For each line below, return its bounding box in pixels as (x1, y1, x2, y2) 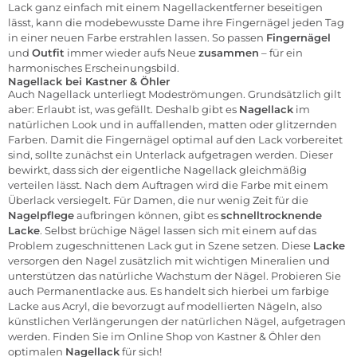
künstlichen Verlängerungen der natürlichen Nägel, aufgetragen (8, 314, 346, 328)
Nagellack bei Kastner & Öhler (8, 74, 170, 88)
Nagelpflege (8, 208, 74, 222)
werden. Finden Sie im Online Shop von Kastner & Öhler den (8, 329, 321, 343)
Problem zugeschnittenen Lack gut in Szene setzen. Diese (8, 238, 313, 252)
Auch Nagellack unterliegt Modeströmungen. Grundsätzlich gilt (8, 87, 341, 100)
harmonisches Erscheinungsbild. (8, 61, 179, 74)
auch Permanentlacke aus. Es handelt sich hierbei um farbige (8, 284, 329, 297)
